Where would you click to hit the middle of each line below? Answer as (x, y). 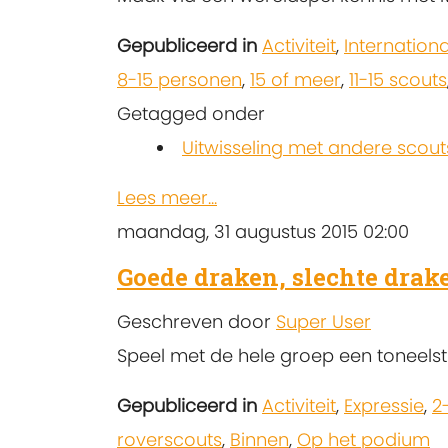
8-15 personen (179, 80)
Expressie (384, 406)
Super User (323, 322)
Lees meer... (167, 198)
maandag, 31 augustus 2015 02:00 (263, 232)
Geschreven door (196, 322)
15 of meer (295, 80)
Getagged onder (191, 114)
